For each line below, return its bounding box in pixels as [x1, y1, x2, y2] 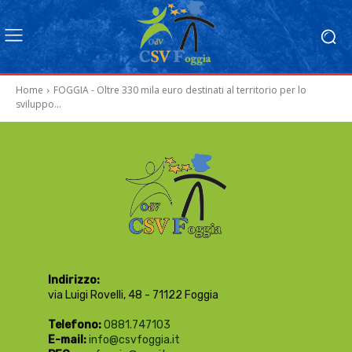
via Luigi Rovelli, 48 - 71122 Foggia [47, 288, 218, 302]
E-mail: [47, 333, 86, 347]
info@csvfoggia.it [88, 333, 180, 347]
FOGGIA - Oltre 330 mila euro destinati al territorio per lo [53, 83, 306, 97]
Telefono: [47, 318, 101, 332]
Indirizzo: [47, 273, 100, 288]
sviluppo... [16, 97, 61, 112]
